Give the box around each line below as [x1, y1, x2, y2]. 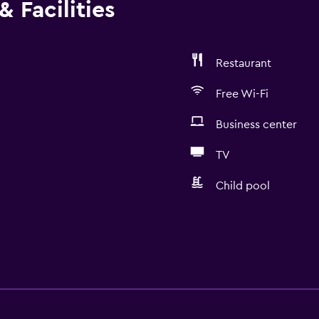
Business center [215, 119, 297, 130]
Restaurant [215, 58, 271, 69]
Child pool [215, 180, 270, 192]
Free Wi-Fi [215, 88, 268, 100]
